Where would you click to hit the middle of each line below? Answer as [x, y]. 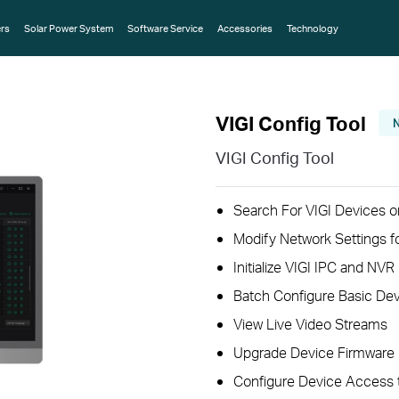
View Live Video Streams [310, 324]
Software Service [165, 28]
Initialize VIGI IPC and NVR [314, 267]
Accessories [245, 28]
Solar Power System [69, 28]
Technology [313, 28]
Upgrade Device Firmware [314, 352]
